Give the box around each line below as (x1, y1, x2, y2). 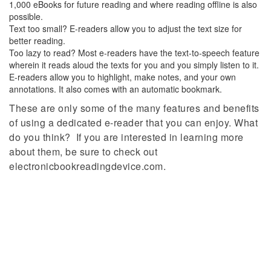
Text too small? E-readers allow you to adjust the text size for (9, 22, 242, 35)
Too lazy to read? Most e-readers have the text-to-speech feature (9, 47, 260, 59)
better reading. (9, 34, 65, 47)
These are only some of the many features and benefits (9, 101, 260, 116)
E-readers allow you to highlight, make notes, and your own (9, 71, 236, 83)
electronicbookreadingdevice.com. (9, 159, 166, 174)
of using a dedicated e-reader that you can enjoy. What (9, 116, 258, 130)
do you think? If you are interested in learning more (9, 130, 244, 145)
